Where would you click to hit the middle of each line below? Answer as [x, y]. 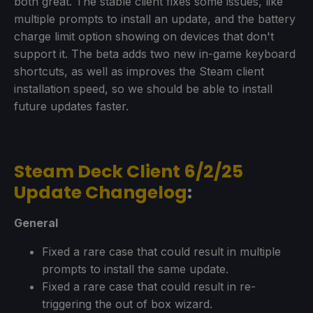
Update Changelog [101, 192]
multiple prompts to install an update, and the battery [155, 19]
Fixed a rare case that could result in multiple [161, 251]
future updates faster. [71, 106]
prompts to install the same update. [135, 269]
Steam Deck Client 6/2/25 [129, 171]
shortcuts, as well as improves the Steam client [139, 71]
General [36, 223]
